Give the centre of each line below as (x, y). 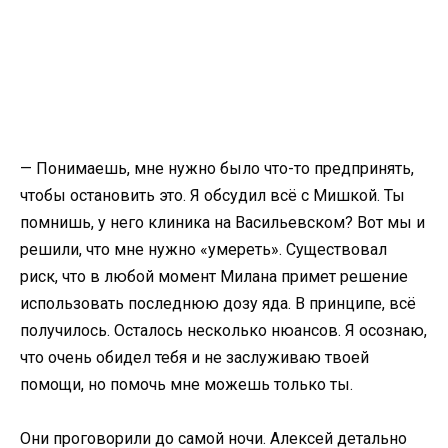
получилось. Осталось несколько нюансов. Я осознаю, (223, 330)
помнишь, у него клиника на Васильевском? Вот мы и (222, 222)
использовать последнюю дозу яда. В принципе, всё (218, 303)
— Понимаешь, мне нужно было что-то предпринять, (217, 168)
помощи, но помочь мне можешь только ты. (186, 384)
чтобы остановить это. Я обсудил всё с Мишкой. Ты (212, 195)
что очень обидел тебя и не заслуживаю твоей (194, 357)
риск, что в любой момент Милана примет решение (214, 276)
